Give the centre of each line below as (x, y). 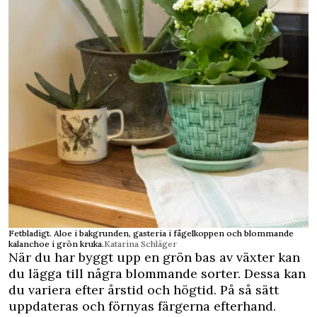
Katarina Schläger (140, 244)
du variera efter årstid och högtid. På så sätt (144, 290)
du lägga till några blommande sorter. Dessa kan (157, 274)
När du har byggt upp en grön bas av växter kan (154, 258)
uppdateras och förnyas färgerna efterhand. (142, 306)
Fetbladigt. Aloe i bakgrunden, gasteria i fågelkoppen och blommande (151, 234)
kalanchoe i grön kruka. (56, 244)
